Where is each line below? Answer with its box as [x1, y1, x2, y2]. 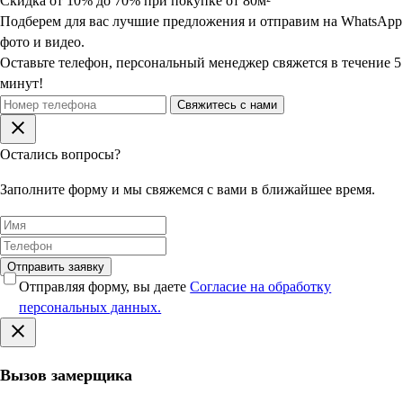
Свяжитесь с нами [177, 98, 277, 112]
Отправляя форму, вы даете [19, 278, 191, 294]
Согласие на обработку [190, 278, 332, 294]
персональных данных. [19, 299, 162, 315]
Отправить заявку [7, 259, 104, 273]
